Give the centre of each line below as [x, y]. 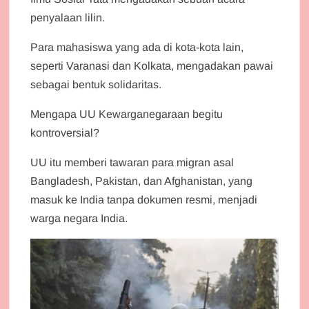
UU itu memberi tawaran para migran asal [132, 162]
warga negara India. [79, 218]
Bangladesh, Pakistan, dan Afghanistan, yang [142, 181]
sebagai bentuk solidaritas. [96, 84]
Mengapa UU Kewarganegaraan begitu [127, 114]
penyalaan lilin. [68, 17]
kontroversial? [65, 132]
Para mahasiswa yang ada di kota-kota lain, [137, 47]
